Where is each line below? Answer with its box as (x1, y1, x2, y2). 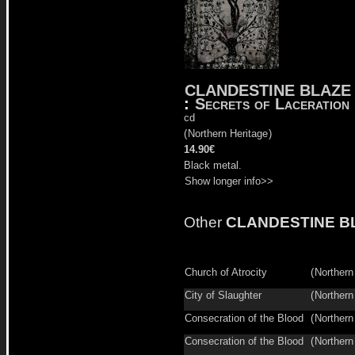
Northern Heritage (188, 128, 268, 140)
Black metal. (184, 159, 242, 172)
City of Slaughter (185, 289, 261, 302)
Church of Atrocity (185, 266, 267, 279)
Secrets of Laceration (195, 95, 349, 113)
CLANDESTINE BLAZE (185, 82, 351, 100)
